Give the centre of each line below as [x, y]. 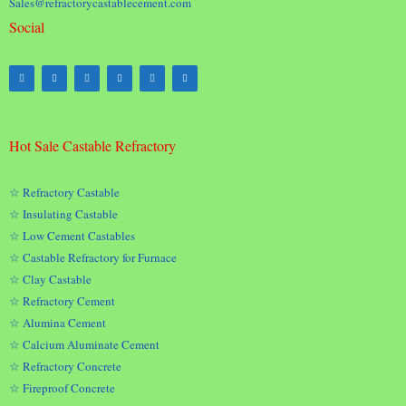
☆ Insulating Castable [63, 214]
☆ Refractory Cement [62, 301]
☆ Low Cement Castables [72, 236]
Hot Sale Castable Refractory [92, 145]
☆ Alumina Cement [58, 323]
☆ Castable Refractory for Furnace [93, 257]
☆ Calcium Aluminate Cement [84, 344]
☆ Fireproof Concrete [65, 388]
